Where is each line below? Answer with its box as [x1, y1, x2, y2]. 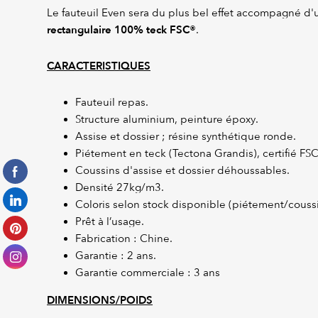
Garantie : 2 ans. [75, 249, 156, 263]
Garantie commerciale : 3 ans [75, 266, 220, 280]
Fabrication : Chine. [75, 232, 172, 246]
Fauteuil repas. [75, 96, 148, 109]
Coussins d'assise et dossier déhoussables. [75, 164, 290, 177]
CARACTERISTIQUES [47, 59, 150, 74]
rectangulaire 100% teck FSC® [47, 23, 196, 38]
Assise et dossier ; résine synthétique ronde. [75, 130, 296, 143]
